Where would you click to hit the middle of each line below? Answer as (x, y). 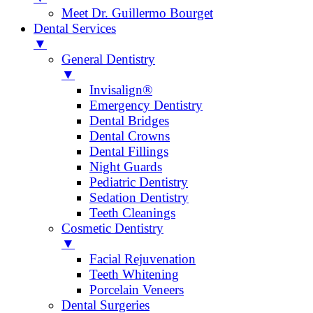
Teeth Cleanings (132, 213)
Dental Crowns (130, 136)
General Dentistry (108, 59)
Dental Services (75, 29)
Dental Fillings (129, 152)
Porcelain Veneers (137, 290)
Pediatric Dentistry (139, 182)
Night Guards (126, 167)
